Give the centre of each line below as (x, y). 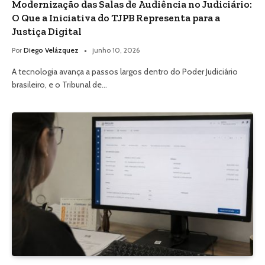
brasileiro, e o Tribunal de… (59, 85)
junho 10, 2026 (116, 50)
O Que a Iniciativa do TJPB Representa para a (116, 18)
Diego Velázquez (51, 50)
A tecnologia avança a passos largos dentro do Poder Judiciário (125, 72)
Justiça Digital (47, 32)
